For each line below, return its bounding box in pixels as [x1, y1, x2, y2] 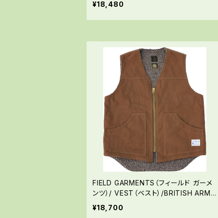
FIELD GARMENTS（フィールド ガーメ [92, 179, 213, 187]
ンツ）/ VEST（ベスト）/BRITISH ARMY [92, 189, 216, 198]
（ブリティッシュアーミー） [92, 199, 170, 208]
